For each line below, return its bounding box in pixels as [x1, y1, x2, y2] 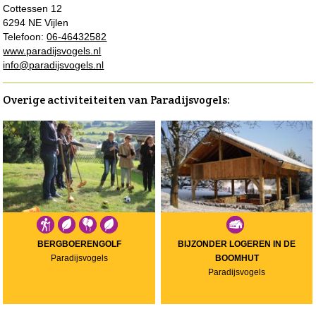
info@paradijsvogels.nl [3, 59, 104, 71]
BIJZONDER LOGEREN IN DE [178, 238, 296, 249]
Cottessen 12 [3, 2, 63, 14]
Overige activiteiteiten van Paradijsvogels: [3, 92, 231, 107]
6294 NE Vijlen [3, 16, 69, 28]
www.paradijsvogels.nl [3, 44, 102, 56]
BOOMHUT [214, 253, 259, 263]
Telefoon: [3, 30, 47, 42]
